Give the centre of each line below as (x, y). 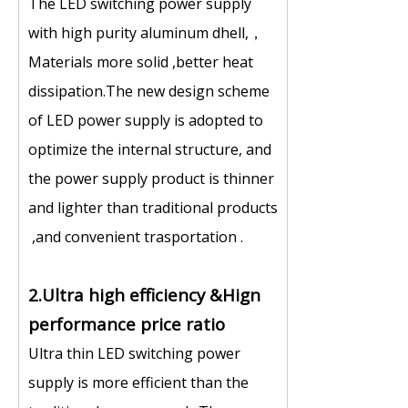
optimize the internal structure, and (150, 149)
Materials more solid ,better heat (141, 62)
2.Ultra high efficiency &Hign (144, 295)
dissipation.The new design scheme (149, 91)
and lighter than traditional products (153, 208)
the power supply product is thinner (151, 178)
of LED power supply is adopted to (146, 120)
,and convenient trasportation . (136, 237)
